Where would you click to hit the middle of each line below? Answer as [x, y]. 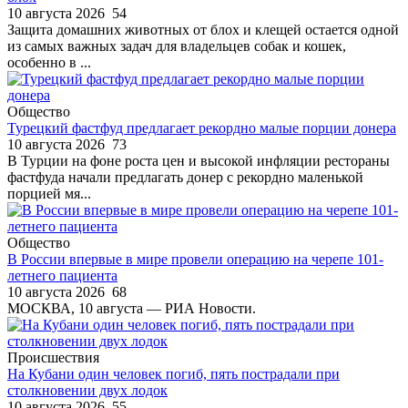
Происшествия [53, 357]
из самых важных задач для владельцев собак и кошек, [177, 46]
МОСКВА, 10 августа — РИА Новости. [132, 308]
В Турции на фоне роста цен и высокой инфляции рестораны [199, 160]
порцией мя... [49, 193]
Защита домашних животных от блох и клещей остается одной [203, 29]
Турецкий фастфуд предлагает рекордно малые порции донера [202, 127]
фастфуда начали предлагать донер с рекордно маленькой [185, 177]
